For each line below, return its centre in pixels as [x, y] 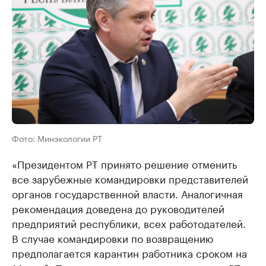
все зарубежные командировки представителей [130, 178]
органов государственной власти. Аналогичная [127, 193]
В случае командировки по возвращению [113, 237]
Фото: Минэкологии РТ [57, 138]
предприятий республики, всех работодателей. [129, 223]
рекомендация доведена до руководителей [118, 208]
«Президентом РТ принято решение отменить [124, 163]
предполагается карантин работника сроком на [129, 252]
